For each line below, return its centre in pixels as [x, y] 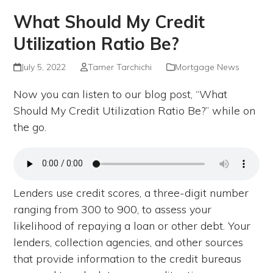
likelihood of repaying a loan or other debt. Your [132, 225]
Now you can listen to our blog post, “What [121, 94]
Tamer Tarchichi [119, 67]
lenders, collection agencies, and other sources [129, 242]
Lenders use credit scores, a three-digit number [131, 193]
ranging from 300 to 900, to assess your [113, 209]
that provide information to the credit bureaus [128, 258]
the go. [30, 127]
